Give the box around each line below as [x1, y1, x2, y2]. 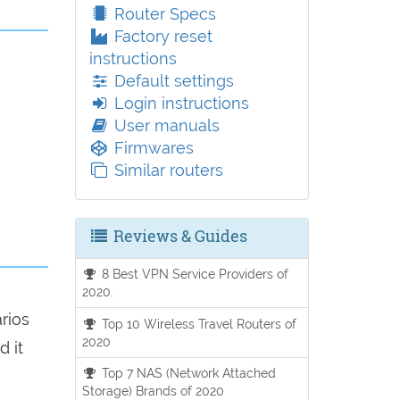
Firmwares [109, 138, 194, 157]
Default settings [109, 71, 234, 90]
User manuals [109, 116, 220, 135]
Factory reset [109, 27, 212, 46]
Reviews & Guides [109, 225, 247, 246]
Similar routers [109, 161, 223, 179]
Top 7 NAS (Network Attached [98, 364, 277, 380]
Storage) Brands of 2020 [81, 382, 224, 398]
